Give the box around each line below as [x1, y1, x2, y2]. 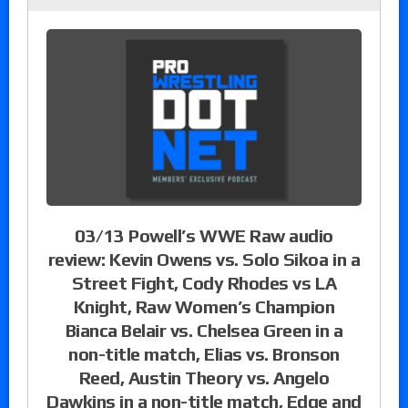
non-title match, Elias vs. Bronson [68, 342, 340, 364]
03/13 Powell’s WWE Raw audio [75, 224, 333, 246]
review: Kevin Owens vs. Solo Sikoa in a [47, 248, 361, 270]
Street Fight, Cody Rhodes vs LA [71, 271, 337, 293]
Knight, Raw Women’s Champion [73, 295, 335, 317]
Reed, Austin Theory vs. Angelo [78, 366, 330, 388]
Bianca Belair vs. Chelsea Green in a [65, 319, 343, 341]
